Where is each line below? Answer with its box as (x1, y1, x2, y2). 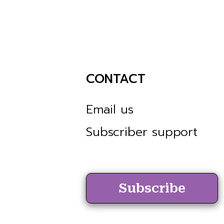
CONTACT (85, 69, 145, 88)
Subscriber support (85, 122, 197, 141)
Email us (85, 100, 133, 118)
